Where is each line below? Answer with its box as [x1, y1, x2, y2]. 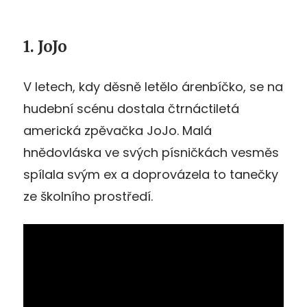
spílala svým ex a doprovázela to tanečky [23, 165, 278, 183]
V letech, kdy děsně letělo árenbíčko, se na [23, 77, 283, 95]
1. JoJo [23, 36, 67, 56]
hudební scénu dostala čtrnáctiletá [23, 99, 239, 117]
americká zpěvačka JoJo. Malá [23, 121, 212, 139]
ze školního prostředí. [23, 187, 153, 205]
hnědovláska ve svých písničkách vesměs [23, 143, 279, 161]
